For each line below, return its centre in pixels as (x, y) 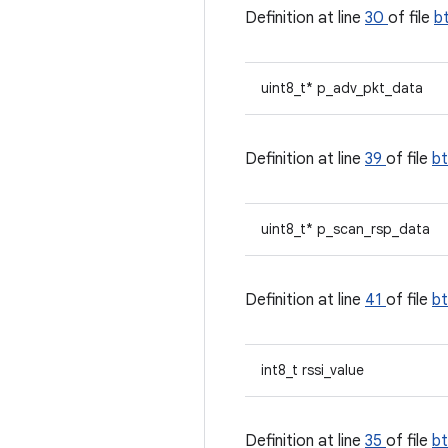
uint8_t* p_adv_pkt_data (342, 88)
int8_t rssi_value (312, 370)
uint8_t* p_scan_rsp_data (345, 229)
